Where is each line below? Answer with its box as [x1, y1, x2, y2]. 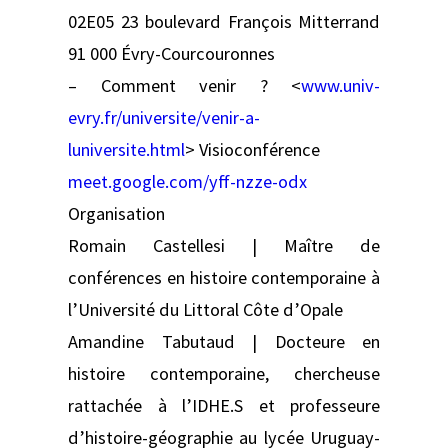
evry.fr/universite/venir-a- [68, 105, 260, 129]
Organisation [68, 201, 165, 225]
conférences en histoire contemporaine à [68, 265, 380, 289]
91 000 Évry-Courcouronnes [68, 41, 275, 65]
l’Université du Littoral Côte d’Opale [68, 297, 343, 321]
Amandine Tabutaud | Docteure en [68, 329, 380, 353]
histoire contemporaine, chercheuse [68, 361, 380, 385]
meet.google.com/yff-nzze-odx [68, 169, 307, 193]
